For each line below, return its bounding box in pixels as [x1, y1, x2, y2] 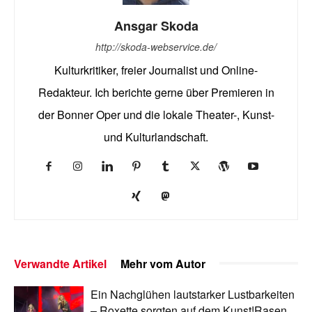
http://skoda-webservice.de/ [95, 39, 217, 54]
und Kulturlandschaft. [104, 128, 208, 145]
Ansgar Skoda [114, 16, 198, 35]
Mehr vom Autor [120, 255, 205, 272]
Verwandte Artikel [14, 255, 107, 272]
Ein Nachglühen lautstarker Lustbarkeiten [91, 286, 295, 302]
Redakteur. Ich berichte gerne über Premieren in [38, 84, 274, 100]
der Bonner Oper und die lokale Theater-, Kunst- [38, 106, 274, 123]
